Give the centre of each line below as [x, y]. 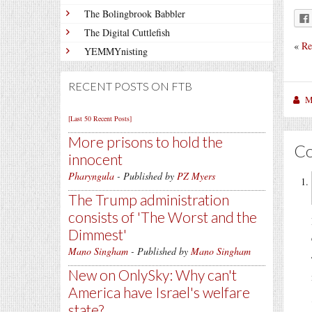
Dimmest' [97, 234]
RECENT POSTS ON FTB [130, 86]
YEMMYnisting [116, 51]
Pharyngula [91, 176]
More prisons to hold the [146, 142]
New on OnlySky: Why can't [153, 275]
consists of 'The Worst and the [163, 217]
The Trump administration [149, 200]
